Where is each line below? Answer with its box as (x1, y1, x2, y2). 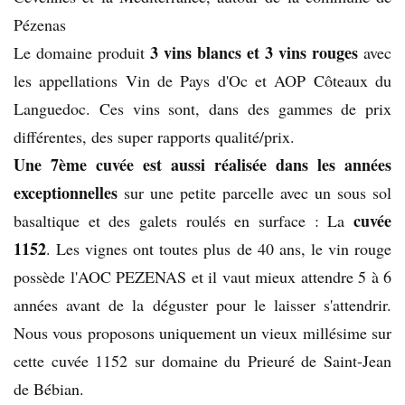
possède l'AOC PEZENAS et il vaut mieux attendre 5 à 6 (14, 265, 391, 287)
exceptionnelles (14, 180, 118, 204)
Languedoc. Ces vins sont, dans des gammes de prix (14, 97, 391, 119)
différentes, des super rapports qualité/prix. (14, 125, 295, 147)
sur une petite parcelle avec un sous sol (118, 181, 391, 203)
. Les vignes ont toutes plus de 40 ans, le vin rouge (46, 237, 391, 259)
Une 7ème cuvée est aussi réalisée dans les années (14, 152, 391, 176)
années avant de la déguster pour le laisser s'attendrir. (14, 293, 391, 316)
